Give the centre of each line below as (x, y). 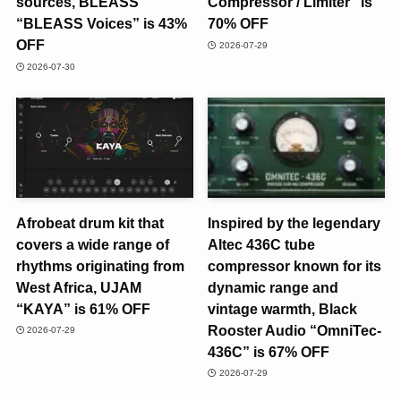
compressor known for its (295, 265)
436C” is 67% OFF (269, 351)
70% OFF (239, 24)
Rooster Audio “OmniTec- (295, 330)
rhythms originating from (100, 265)
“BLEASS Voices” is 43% (101, 24)
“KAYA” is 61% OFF (83, 308)
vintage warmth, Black (283, 308)
